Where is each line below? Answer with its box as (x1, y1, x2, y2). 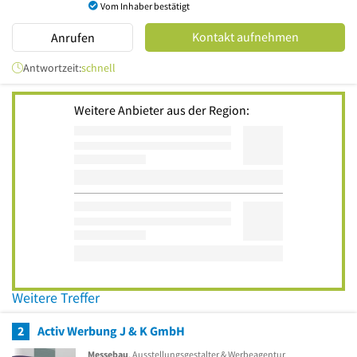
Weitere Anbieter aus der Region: (74, 102, 249, 119)
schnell (81, 60, 116, 75)
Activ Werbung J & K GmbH (37, 323, 185, 339)
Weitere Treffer (12, 288, 100, 308)
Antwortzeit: (23, 60, 81, 75)
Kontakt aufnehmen (191, 28, 299, 45)
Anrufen (50, 29, 95, 45)
